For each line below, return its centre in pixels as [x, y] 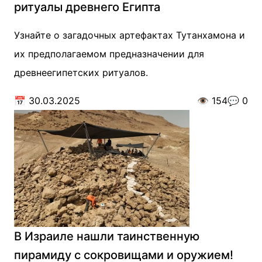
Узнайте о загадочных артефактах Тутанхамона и [130, 35]
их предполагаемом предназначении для [109, 54]
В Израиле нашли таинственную [107, 236]
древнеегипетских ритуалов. [81, 73]
